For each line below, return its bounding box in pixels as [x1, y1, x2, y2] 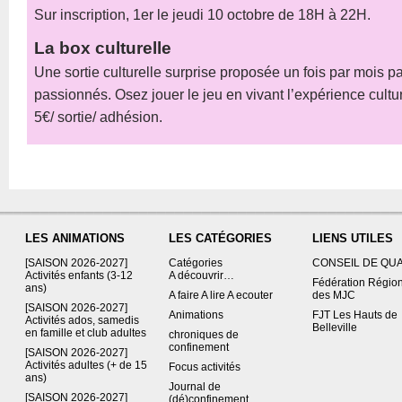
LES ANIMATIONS [24, 232, 125, 245]
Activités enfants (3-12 [24, 269, 133, 282]
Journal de [168, 380, 221, 393]
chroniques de [168, 328, 239, 341]
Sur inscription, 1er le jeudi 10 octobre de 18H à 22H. [34, 7, 371, 22]
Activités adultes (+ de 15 [24, 359, 147, 371]
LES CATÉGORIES [168, 232, 272, 245]
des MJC [311, 289, 355, 301]
